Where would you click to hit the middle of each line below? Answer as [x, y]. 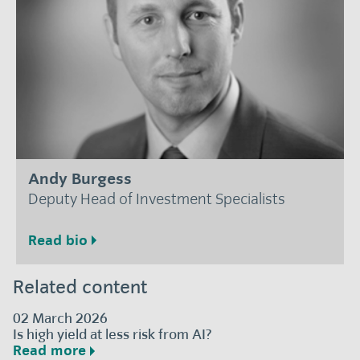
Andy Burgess [80, 179]
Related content [80, 287]
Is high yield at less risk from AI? [112, 335]
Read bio [58, 240]
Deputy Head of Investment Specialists [157, 199]
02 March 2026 [61, 319]
